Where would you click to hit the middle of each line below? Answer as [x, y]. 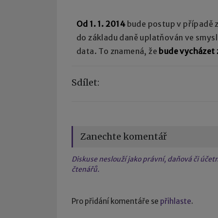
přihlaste [176, 201]
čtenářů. [85, 169]
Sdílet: [85, 82]
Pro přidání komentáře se [116, 201]
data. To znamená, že [118, 51]
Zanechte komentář [124, 136]
